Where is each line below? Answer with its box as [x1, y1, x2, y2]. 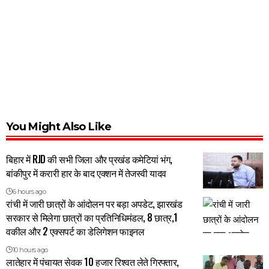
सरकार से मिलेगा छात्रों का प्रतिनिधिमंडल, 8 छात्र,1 [6, 210, 178, 225]
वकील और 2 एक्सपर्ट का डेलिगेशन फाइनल [6, 223, 145, 238]
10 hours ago [12, 245, 48, 254]
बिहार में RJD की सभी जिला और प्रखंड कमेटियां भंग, [6, 151, 173, 166]
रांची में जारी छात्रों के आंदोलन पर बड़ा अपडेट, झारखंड [6, 196, 183, 211]
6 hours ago [12, 187, 46, 196]
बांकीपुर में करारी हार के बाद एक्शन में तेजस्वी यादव [6, 165, 167, 180]
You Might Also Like [6, 119, 112, 133]
